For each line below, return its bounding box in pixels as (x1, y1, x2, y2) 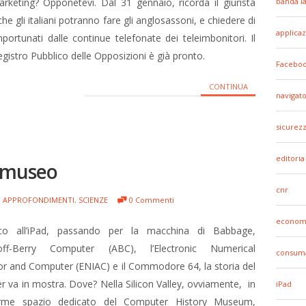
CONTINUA (208, 81, 248, 92)
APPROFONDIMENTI (3, 195, 74, 205)
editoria (276, 153, 305, 163)
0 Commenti (129, 195, 174, 205)
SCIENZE (79, 195, 108, 205)
